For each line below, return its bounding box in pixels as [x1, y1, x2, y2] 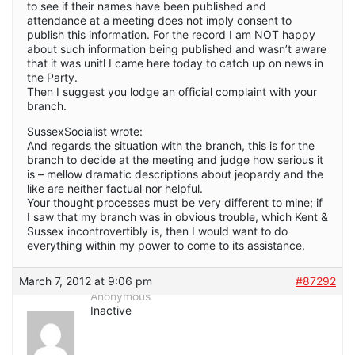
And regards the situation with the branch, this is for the [27, 138, 315, 152]
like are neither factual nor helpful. [27, 181, 203, 195]
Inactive [90, 303, 132, 317]
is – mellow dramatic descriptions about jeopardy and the [27, 166, 323, 181]
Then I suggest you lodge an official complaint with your [27, 84, 317, 98]
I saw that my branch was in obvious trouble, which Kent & [27, 209, 328, 223]
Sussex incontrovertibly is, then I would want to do [27, 223, 288, 238]
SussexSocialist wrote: [27, 124, 143, 138]
